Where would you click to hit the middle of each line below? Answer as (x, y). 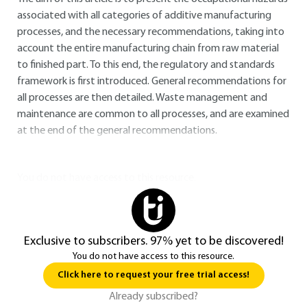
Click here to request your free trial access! (153, 275)
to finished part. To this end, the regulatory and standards (146, 65)
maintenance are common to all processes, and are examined (153, 114)
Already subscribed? (153, 297)
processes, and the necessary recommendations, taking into (151, 32)
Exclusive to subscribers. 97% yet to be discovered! (153, 242)
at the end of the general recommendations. (117, 131)
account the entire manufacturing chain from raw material (148, 49)
